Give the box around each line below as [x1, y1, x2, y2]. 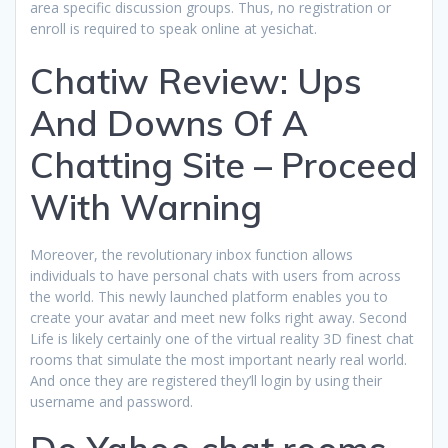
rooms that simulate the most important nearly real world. [30, 349, 407, 369]
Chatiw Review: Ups [30, 58, 362, 103]
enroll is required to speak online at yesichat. [30, 18, 317, 38]
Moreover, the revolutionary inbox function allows [30, 244, 353, 264]
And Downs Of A [30, 100, 308, 145]
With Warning [30, 184, 262, 229]
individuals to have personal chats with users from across [30, 265, 401, 285]
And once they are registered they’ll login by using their [30, 370, 382, 390]
